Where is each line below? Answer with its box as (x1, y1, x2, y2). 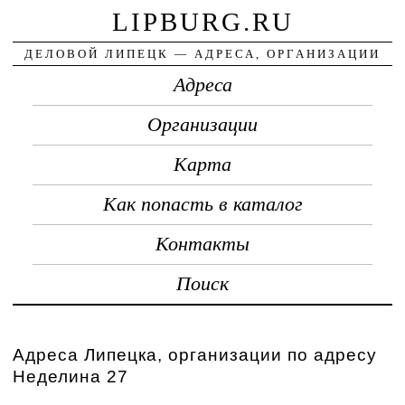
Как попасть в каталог (102, 193, 303, 215)
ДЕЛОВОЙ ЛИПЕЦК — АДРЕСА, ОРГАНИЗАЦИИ (24, 46, 381, 61)
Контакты (155, 232, 250, 255)
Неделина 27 (13, 366, 129, 386)
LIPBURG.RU (111, 6, 294, 36)
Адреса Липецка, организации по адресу (13, 344, 378, 364)
